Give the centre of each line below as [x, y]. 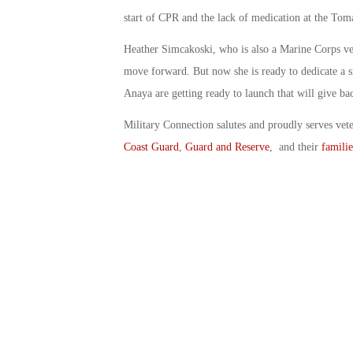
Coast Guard [151, 147]
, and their [295, 147]
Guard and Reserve [227, 147]
